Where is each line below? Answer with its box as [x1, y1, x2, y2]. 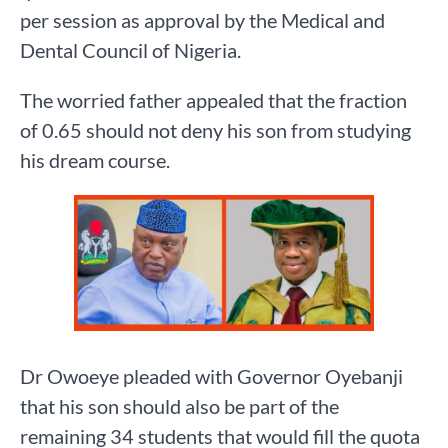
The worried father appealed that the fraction [20, 88, 407, 113]
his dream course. [20, 148, 170, 173]
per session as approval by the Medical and [20, 8, 385, 33]
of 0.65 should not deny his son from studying [20, 118, 411, 143]
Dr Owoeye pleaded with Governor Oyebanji [20, 364, 403, 389]
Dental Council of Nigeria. [20, 38, 241, 63]
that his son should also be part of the [20, 394, 339, 419]
